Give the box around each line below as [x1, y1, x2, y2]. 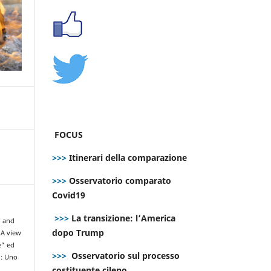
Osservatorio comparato [69, 174, 171, 186]
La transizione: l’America [69, 212, 175, 224]
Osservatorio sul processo [71, 249, 180, 261]
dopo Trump [52, 226, 104, 238]
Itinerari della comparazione [67, 151, 187, 163]
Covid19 [52, 189, 88, 201]
